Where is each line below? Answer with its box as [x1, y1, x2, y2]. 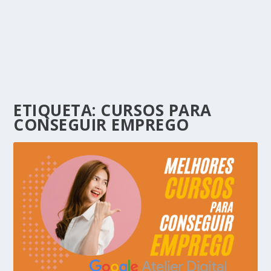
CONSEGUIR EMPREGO [13, 114, 189, 135]
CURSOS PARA [100, 99, 212, 121]
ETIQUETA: [13, 99, 101, 121]
